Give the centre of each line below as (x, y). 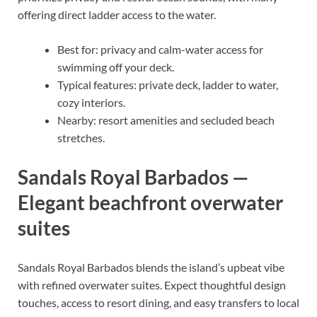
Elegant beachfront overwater (150, 202)
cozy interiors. (91, 102)
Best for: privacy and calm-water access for (160, 49)
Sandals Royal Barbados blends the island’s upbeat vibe (151, 267)
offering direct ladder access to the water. (117, 14)
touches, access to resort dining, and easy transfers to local (158, 303)
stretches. (81, 137)
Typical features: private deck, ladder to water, (168, 84)
